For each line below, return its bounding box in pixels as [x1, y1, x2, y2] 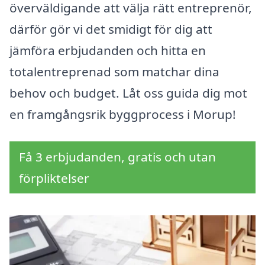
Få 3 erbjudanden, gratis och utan [19, 148, 216, 166]
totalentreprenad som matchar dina [9, 63, 219, 80]
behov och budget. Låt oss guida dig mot [9, 85, 247, 102]
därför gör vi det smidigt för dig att [9, 21, 212, 38]
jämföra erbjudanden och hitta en [9, 42, 206, 59]
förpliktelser [19, 170, 89, 187]
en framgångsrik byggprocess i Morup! [9, 106, 236, 123]
